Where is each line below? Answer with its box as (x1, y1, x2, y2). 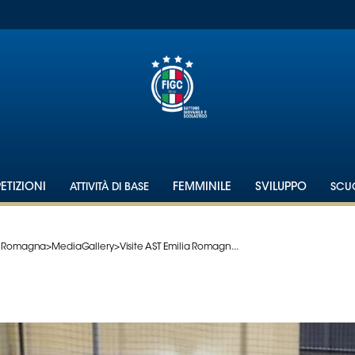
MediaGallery (52, 242, 114, 252)
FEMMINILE (173, 182, 232, 193)
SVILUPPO (255, 182, 307, 193)
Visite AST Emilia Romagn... (119, 242, 239, 252)
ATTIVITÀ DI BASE (70, 182, 150, 193)
